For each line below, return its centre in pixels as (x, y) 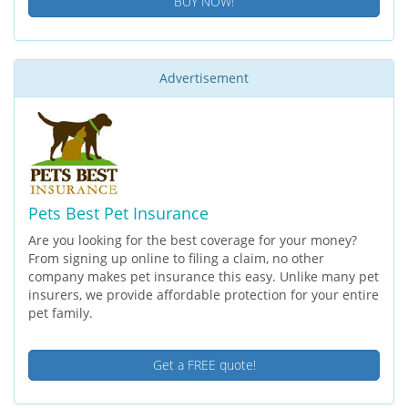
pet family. (61, 312)
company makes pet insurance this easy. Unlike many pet (204, 276)
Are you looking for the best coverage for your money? (193, 240)
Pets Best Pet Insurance (118, 213)
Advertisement (204, 77)
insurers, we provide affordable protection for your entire (204, 294)
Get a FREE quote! (204, 364)
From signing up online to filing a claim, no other (176, 258)
